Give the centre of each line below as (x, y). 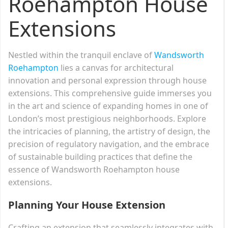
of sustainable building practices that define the (100, 156)
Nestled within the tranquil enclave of (81, 55)
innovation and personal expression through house (107, 80)
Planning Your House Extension (87, 205)
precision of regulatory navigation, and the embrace (109, 144)
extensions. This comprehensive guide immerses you (110, 93)
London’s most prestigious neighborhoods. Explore (107, 118)
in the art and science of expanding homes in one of (108, 106)
